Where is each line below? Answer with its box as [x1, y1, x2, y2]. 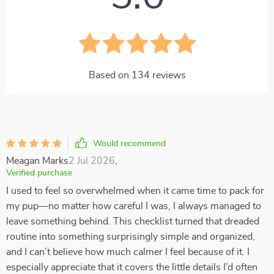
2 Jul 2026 [68, 156, 115, 166]
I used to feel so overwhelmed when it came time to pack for [6, 186, 264, 196]
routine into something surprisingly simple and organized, [6, 232, 255, 242]
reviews [149, 70, 186, 80]
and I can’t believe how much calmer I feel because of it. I [6, 247, 250, 257]
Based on [88, 70, 131, 80]
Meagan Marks [6, 156, 68, 166]
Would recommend [93, 139, 166, 148]
